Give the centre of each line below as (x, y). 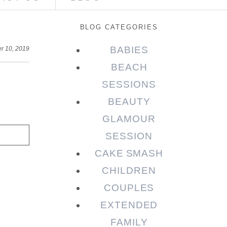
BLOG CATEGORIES (119, 27)
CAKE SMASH (129, 154)
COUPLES (129, 188)
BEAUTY (129, 102)
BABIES (129, 50)
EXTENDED (129, 205)
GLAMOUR (129, 119)
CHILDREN (129, 171)
